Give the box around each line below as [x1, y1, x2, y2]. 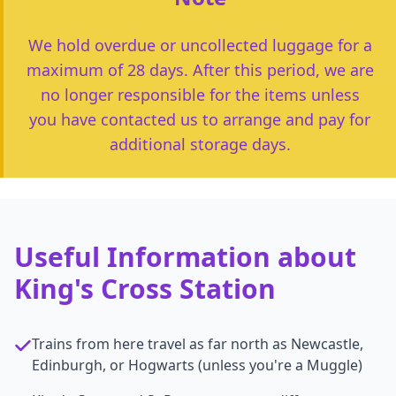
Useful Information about [14, 239, 356, 275]
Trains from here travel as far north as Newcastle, [32, 334, 363, 354]
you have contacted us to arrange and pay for [29, 109, 370, 130]
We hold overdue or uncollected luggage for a [27, 34, 372, 56]
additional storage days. [109, 133, 291, 155]
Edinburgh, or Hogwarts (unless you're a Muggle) [32, 355, 362, 375]
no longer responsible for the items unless [40, 84, 360, 105]
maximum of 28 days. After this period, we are [26, 59, 374, 80]
